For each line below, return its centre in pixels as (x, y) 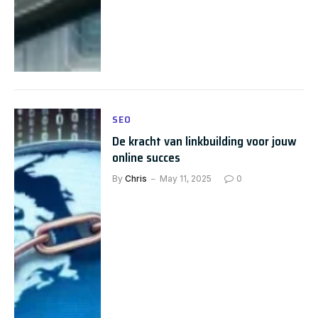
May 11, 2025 (186, 179)
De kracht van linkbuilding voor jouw (205, 142)
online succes (147, 158)
